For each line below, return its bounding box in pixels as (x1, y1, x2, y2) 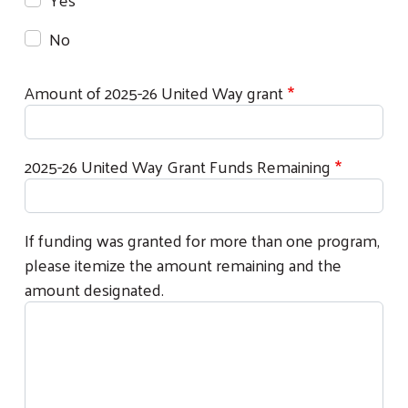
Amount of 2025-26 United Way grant (25, 76, 283, 107)
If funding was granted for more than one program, (25, 224, 380, 255)
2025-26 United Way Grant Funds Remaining (25, 150, 331, 181)
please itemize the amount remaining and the (25, 249, 342, 280)
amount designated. (25, 273, 164, 304)
